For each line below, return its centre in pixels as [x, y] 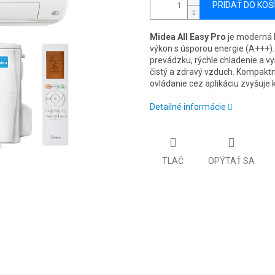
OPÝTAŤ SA [231, 161]
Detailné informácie [188, 107]
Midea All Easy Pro [188, 37]
